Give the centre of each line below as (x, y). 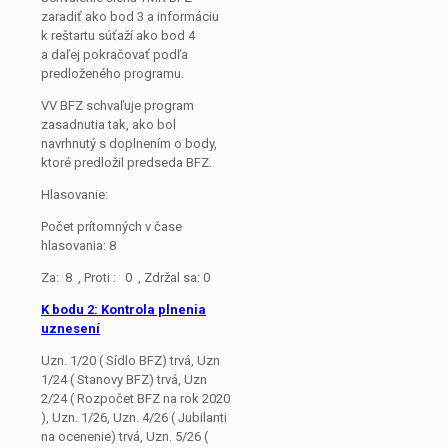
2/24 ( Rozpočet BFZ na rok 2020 (135, 398)
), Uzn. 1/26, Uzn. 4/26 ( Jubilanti (134, 417)
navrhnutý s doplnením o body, (129, 143)
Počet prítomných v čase (111, 226)
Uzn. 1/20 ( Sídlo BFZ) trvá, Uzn (130, 360)
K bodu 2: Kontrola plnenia (123, 309)
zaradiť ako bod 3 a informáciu (130, 16)
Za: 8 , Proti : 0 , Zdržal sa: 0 (125, 277)
